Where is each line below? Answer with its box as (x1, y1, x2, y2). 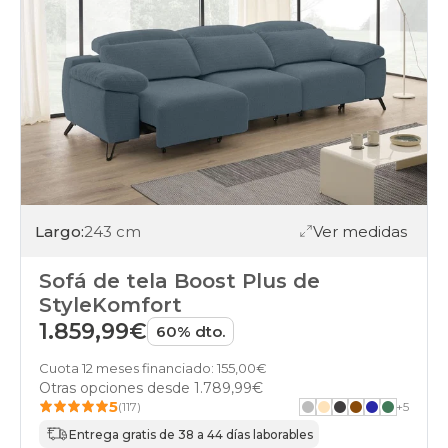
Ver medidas (313, 221, 407, 241)
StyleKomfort (39, 293, 182, 318)
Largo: (35, 221, 84, 241)
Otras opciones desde (39, 379, 194, 398)
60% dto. (156, 322, 225, 342)
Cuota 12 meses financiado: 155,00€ (39, 360, 267, 377)
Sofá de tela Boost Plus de (39, 269, 320, 294)
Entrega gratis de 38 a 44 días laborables (69, 426, 313, 442)
